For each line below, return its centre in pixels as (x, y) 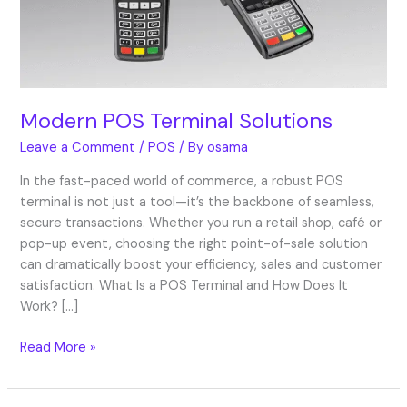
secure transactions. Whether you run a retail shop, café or (201, 223)
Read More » (59, 347)
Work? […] (50, 306)
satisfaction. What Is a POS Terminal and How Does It (184, 285)
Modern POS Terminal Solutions (177, 121)
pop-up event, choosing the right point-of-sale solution (194, 243)
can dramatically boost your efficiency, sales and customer (201, 264)
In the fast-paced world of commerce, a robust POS (182, 181)
